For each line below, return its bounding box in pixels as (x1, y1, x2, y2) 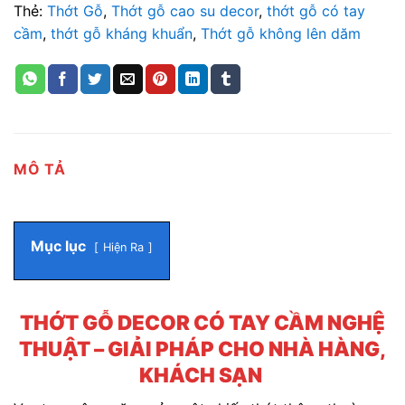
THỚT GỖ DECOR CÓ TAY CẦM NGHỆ (20, 310, 385, 335)
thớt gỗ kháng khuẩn (51, 24, 193, 42)
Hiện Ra (103, 240, 144, 255)
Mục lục (31, 237, 86, 256)
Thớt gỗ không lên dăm (201, 24, 361, 42)
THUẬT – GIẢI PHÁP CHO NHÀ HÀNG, (19, 336, 386, 362)
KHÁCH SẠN (139, 363, 266, 388)
